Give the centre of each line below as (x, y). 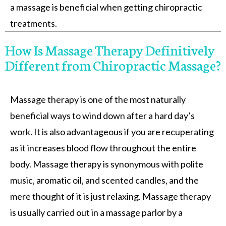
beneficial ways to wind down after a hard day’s (102, 116)
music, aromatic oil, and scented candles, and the (104, 180)
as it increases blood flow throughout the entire (103, 148)
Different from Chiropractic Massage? (113, 65)
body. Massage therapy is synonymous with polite (107, 164)
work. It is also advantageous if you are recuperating (112, 132)
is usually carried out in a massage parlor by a (96, 213)
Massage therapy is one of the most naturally (98, 100)
